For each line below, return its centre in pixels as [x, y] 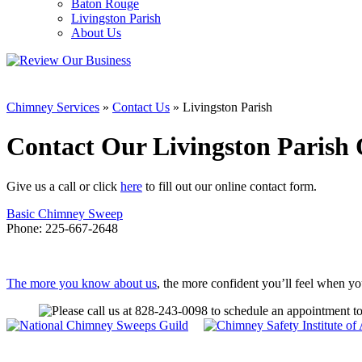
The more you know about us [82, 283]
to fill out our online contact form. [229, 186]
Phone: [26, 228]
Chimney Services [53, 107]
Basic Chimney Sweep [65, 213]
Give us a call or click [63, 186]
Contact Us [141, 107]
